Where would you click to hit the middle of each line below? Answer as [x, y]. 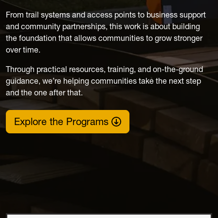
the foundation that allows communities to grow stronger [104, 38]
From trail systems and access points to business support [106, 15]
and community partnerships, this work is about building [103, 26]
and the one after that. [44, 92]
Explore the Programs [63, 122]
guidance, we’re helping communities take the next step [103, 81]
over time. [23, 50]
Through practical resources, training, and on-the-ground [104, 69]
